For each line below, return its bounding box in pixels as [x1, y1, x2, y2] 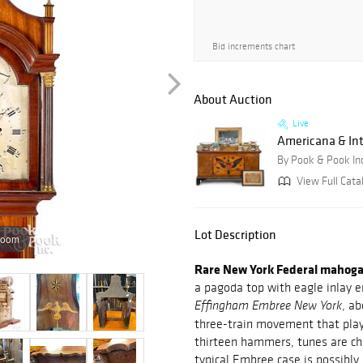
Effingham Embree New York [194, 300, 342, 314]
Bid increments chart [212, 41, 295, 52]
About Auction [194, 91, 272, 108]
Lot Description [194, 226, 276, 243]
